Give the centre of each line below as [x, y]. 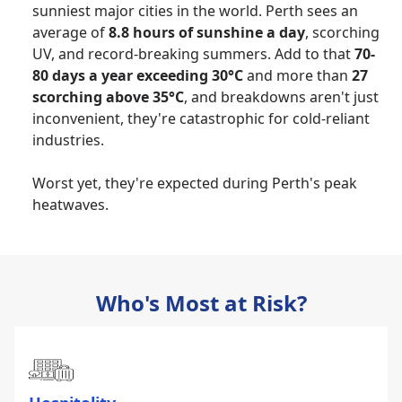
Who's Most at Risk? [201, 302]
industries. [68, 140]
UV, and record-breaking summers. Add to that [192, 53]
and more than [297, 75]
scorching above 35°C [108, 96]
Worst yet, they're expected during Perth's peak [195, 183]
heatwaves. [70, 204]
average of [70, 32]
